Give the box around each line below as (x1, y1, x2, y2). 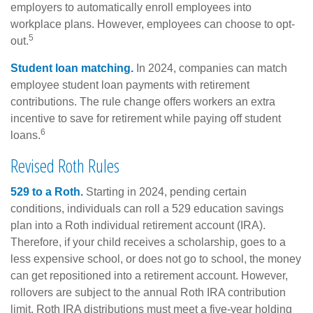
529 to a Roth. (10, 185, 83, 198)
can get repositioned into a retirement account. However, (10, 269, 288, 282)
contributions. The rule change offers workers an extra (10, 95, 275, 108)
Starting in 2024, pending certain (83, 185, 247, 198)
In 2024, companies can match (133, 61, 287, 74)
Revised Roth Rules (10, 152, 119, 178)
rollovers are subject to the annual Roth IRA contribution (10, 286, 286, 298)
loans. (10, 129, 41, 141)
